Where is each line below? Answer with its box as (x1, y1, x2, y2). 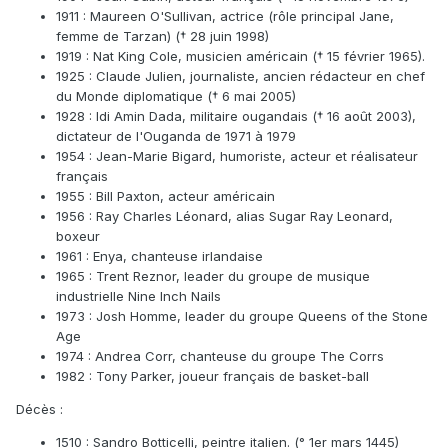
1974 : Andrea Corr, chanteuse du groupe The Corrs (56, 348, 384, 365)
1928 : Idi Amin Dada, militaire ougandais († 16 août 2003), (56, 108, 416, 125)
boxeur (56, 228, 100, 245)
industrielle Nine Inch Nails (56, 288, 221, 305)
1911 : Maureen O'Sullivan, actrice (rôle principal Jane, (56, 8, 394, 25)
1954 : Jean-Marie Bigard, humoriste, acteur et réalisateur (56, 148, 418, 165)
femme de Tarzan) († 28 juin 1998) (56, 28, 269, 45)
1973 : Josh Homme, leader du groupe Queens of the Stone (56, 308, 428, 325)
